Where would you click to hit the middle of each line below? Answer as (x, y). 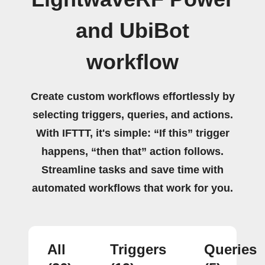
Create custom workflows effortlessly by (132, 96)
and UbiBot (132, 30)
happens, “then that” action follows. (132, 151)
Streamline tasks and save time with (132, 169)
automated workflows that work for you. (132, 188)
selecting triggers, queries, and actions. (132, 114)
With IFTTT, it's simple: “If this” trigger (132, 133)
